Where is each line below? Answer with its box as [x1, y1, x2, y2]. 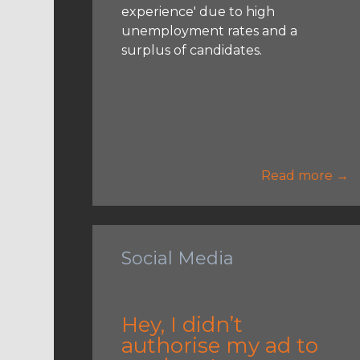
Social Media [121, 247, 235, 269]
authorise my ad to [121, 332, 319, 358]
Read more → [261, 167, 350, 183]
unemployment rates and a [121, 22, 298, 39]
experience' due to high [121, 3, 276, 19]
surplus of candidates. [121, 42, 263, 58]
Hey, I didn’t [121, 311, 243, 337]
